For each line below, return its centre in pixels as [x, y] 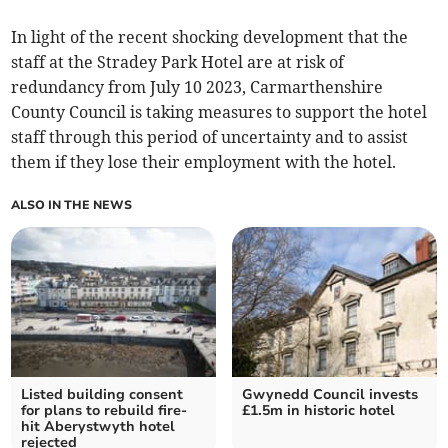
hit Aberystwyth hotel [98, 427]
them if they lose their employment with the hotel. [204, 162]
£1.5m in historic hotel [318, 411]
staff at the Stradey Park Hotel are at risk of [178, 62]
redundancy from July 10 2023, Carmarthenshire [197, 87]
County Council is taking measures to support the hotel [219, 112]
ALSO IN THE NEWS [72, 205]
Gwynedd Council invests [330, 395]
